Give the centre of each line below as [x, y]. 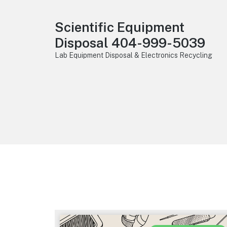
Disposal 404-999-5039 [130, 43]
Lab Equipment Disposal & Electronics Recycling [133, 55]
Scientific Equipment [119, 27]
